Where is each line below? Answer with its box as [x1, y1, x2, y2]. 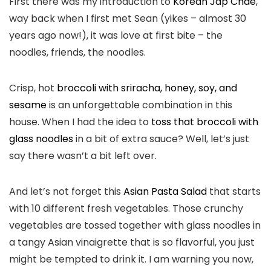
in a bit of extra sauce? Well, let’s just [73, 132, 249, 146]
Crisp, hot [9, 81, 57, 96]
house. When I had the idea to [9, 115, 151, 129]
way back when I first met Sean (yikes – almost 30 [9, 11, 246, 26]
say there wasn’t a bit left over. [9, 149, 157, 163]
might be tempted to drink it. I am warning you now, [9, 252, 253, 267]
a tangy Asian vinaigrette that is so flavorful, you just [9, 235, 255, 250]
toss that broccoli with [151, 115, 258, 129]
